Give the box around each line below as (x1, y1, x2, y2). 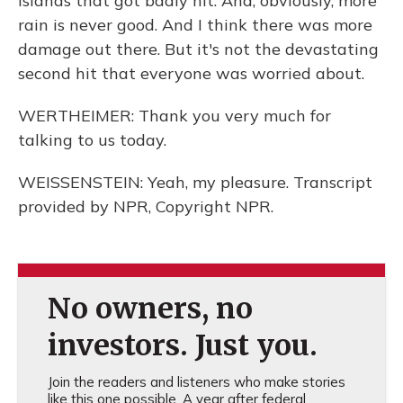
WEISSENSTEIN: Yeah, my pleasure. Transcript (18, 172, 372, 193)
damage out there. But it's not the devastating (18, 39, 379, 59)
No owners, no (47, 291, 253, 327)
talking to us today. (18, 130, 166, 150)
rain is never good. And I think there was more (18, 14, 372, 35)
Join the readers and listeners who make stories (47, 373, 345, 390)
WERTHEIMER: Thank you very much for (18, 105, 331, 126)
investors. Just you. (47, 327, 318, 363)
